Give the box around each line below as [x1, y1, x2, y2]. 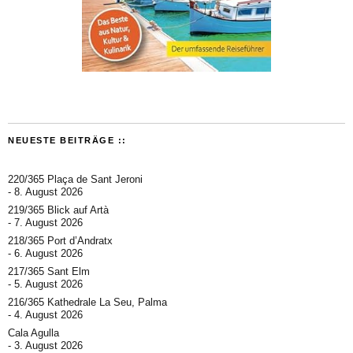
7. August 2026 [14, 216, 83, 229]
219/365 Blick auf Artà [8, 203, 109, 216]
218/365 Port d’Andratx [8, 234, 113, 247]
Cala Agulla [8, 326, 59, 339]
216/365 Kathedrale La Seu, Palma [8, 295, 167, 308]
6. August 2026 [14, 247, 83, 259]
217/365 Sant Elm [8, 265, 90, 277]
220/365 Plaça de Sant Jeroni [8, 173, 143, 185]
